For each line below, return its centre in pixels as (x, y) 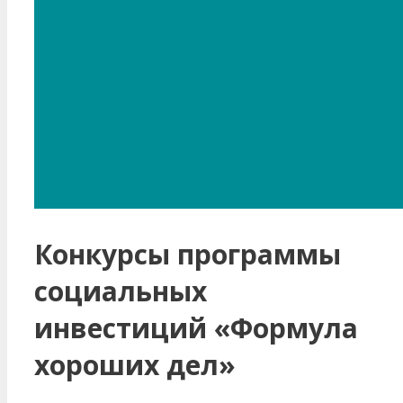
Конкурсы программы (188, 254)
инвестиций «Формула (196, 327)
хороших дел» (135, 364)
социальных (121, 291)
